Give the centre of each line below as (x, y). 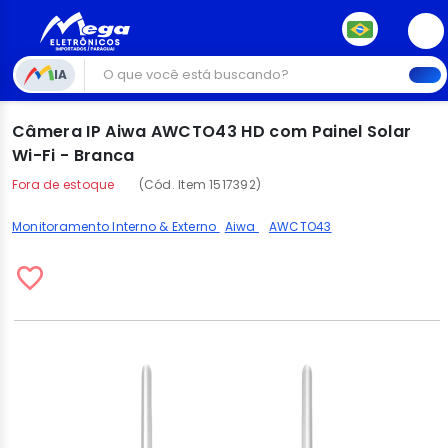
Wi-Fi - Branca (73, 155)
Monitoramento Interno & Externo (116, 226)
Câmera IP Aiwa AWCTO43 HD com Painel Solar (212, 131)
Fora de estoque (63, 184)
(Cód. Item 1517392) (200, 184)
